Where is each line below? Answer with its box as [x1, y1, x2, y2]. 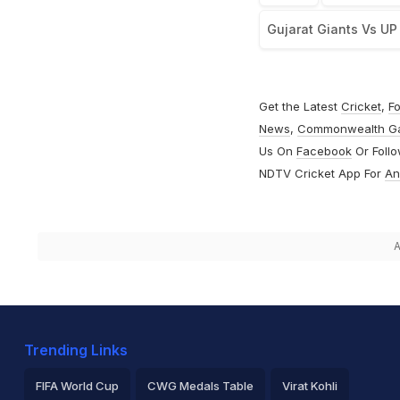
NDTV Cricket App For [258, 166, 385, 181]
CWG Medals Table [147, 379, 254, 394]
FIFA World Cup [36, 379, 119, 394]
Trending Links [24, 341, 128, 360]
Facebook [296, 144, 352, 159]
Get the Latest [258, 99, 341, 114]
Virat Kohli [282, 379, 337, 394]
